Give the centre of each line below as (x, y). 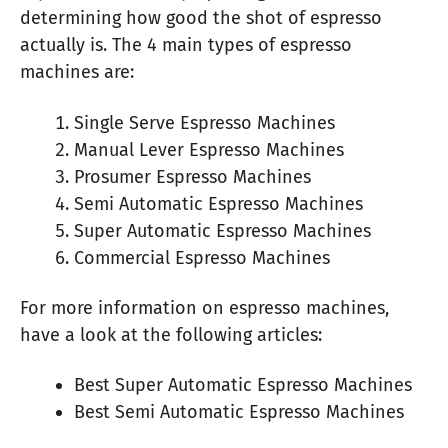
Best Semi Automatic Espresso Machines (239, 412)
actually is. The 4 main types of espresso (186, 45)
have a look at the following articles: (171, 334)
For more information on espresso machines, (204, 307)
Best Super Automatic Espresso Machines (243, 385)
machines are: (77, 72)
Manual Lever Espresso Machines (209, 149)
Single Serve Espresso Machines (204, 122)
